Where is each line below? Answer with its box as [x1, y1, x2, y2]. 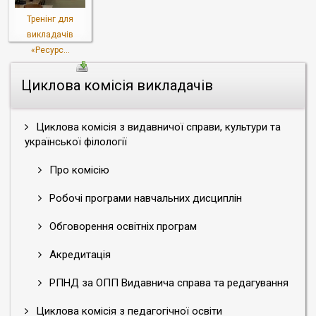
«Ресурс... [30, 45, 70, 55]
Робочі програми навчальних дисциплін [47, 192, 242, 205]
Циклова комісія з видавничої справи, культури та [33, 121, 281, 133]
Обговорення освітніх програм [47, 220, 197, 233]
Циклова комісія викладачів [21, 77, 213, 94]
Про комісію [47, 164, 109, 176]
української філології [25, 135, 127, 148]
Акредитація [47, 248, 111, 261]
